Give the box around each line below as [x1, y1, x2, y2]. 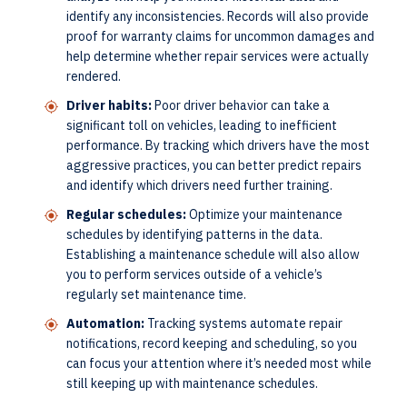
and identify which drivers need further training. [66, 176, 335, 194]
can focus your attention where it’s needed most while [66, 354, 372, 372]
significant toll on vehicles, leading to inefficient [66, 116, 337, 134]
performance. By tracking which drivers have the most [66, 136, 370, 154]
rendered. [66, 67, 121, 84]
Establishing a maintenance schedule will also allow [66, 245, 360, 263]
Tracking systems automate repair [144, 314, 342, 332]
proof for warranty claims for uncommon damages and [66, 27, 374, 45]
